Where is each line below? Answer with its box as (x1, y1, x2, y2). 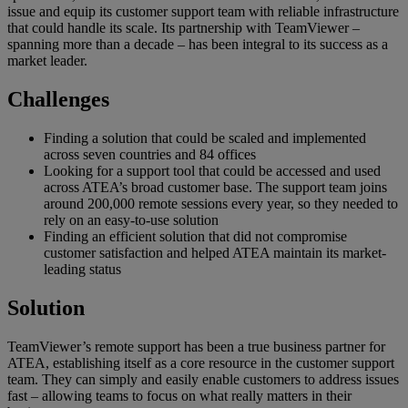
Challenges (7, 87, 109, 112)
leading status (44, 261, 121, 278)
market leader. (7, 53, 87, 69)
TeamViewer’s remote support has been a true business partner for (7, 338, 385, 354)
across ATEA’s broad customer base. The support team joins (44, 179, 387, 196)
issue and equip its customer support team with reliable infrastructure (7, 4, 399, 20)
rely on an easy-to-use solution (44, 212, 219, 229)
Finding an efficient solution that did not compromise (44, 229, 347, 245)
